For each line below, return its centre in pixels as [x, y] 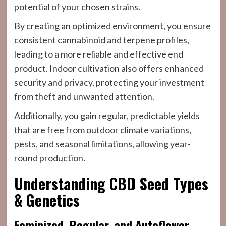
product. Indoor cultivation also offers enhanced [109, 68]
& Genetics [47, 200]
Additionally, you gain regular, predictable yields [107, 116]
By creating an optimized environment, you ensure [112, 26]
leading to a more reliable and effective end [98, 54]
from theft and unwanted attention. [84, 96]
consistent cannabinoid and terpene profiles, [101, 40]
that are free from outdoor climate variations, [102, 130]
